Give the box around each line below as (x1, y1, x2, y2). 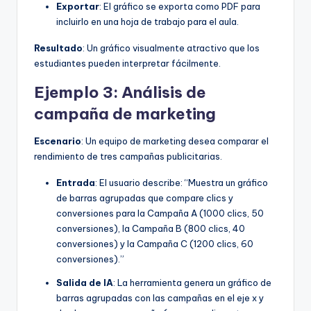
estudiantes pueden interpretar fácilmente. (34, 57, 221, 69)
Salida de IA (56, 276, 113, 288)
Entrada (56, 176, 95, 188)
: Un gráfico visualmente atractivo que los (83, 42, 260, 53)
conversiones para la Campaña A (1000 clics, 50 (56, 207, 264, 219)
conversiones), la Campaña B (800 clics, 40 (56, 222, 245, 234)
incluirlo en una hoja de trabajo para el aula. (56, 15, 239, 27)
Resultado (34, 42, 83, 53)
